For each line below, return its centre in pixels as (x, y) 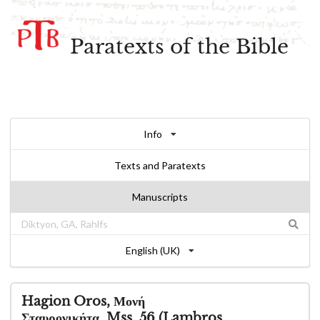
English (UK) (153, 250)
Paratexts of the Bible (179, 47)
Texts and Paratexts (160, 165)
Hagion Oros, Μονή (83, 301)
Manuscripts (160, 197)
